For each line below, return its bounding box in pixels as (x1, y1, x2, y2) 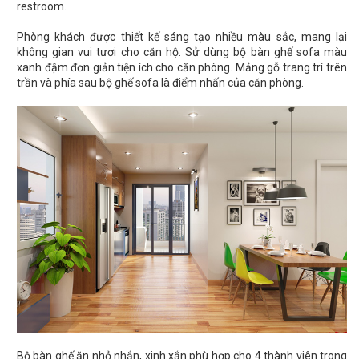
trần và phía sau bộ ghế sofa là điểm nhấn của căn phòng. (17, 76, 304, 90)
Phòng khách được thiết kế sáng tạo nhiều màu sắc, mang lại (17, 30, 347, 44)
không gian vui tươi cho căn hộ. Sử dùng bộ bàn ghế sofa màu (17, 46, 347, 59)
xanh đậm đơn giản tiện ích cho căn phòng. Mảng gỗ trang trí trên (17, 61, 347, 75)
